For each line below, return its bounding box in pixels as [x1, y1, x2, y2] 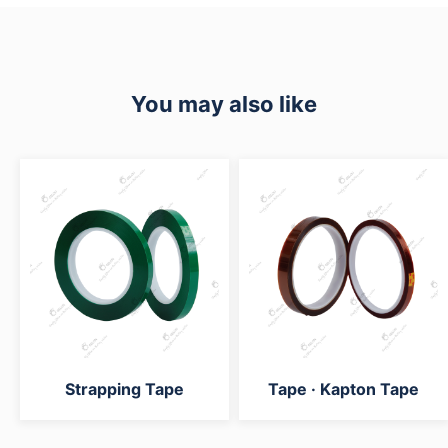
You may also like [131, 91, 317, 117]
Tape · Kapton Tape [268, 379, 419, 399]
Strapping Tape [65, 379, 184, 399]
